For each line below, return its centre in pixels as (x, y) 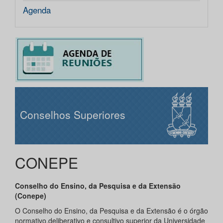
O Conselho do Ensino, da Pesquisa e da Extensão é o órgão (111, 211)
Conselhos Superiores (73, 115)
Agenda (37, 10)
